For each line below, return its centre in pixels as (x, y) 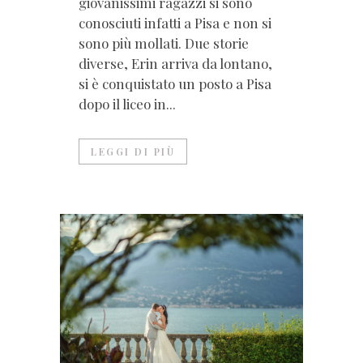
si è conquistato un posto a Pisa (175, 84)
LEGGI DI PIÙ (133, 152)
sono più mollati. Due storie (164, 43)
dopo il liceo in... (127, 104)
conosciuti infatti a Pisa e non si (175, 23)
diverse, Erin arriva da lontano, (175, 64)
